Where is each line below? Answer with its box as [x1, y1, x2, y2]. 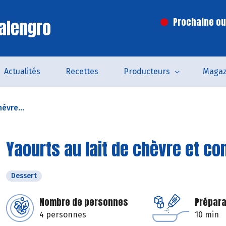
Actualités [4, 67, 40, 76]
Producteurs [123, 67, 170, 76]
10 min [195, 210, 219, 219]
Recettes [65, 67, 98, 76]
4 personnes [39, 210, 86, 219]
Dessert [11, 172, 37, 180]
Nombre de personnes [39, 195, 128, 209]
